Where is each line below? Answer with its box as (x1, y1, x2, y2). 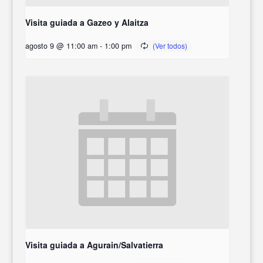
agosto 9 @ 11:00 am (25, 41, 98, 51)
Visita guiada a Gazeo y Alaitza (25, 16, 149, 28)
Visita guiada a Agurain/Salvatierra (25, 239, 164, 251)
